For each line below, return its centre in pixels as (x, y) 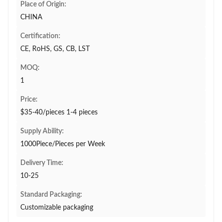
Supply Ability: (42, 131)
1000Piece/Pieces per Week (63, 144)
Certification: (40, 36)
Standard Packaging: (51, 195)
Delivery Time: (42, 163)
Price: (29, 100)
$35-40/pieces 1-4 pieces (59, 112)
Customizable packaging (57, 208)
